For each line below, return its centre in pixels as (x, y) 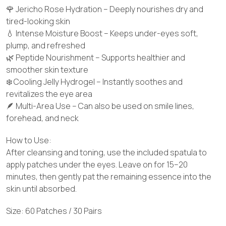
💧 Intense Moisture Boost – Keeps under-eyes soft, (102, 33)
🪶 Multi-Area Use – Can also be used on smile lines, (100, 106)
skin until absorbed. (41, 188)
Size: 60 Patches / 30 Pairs (54, 211)
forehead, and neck (42, 118)
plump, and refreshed (46, 45)
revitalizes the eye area (49, 94)
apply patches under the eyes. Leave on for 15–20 (97, 164)
